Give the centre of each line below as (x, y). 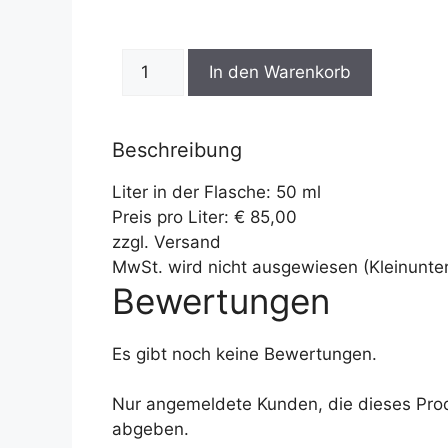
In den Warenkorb (279, 71)
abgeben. (150, 429)
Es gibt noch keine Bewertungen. (244, 353)
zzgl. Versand (166, 241)
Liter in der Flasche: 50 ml (216, 191)
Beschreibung (177, 149)
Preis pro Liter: (173, 216)
